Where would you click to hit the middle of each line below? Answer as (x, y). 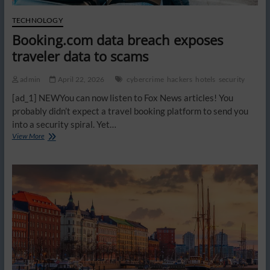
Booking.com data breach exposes (117, 40)
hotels (206, 80)
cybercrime (145, 80)
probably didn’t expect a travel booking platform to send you (130, 111)
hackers (180, 80)
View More (28, 136)
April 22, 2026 (80, 80)
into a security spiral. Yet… (64, 124)
